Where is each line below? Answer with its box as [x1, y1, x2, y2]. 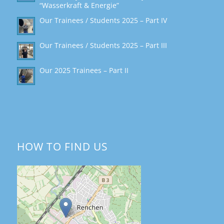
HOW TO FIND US [16, 139, 108, 153]
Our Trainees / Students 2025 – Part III [39, 40, 167, 50]
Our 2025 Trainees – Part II [39, 65, 128, 75]
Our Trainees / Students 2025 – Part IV [39, 15, 167, 25]
